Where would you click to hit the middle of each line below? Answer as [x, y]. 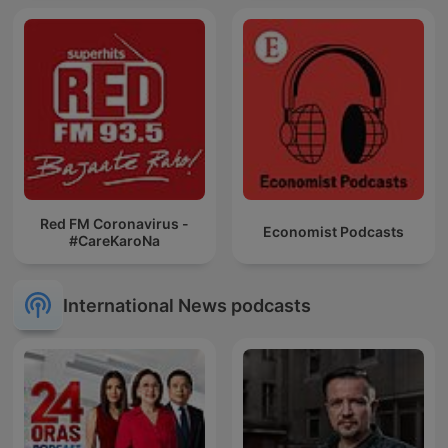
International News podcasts [187, 305]
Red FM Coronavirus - [114, 223]
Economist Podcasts [333, 232]
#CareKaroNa [114, 240]
